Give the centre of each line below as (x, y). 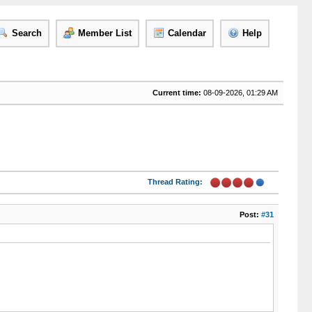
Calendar (187, 33)
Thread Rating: (175, 182)
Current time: (177, 93)
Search (26, 33)
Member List (104, 33)
